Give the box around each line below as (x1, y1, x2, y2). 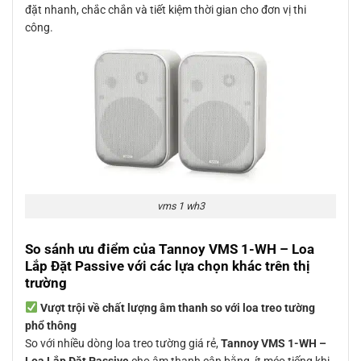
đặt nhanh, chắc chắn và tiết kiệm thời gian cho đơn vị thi (25, 2, 306, 16)
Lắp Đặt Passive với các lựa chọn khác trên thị (25, 258, 310, 275)
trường (25, 275, 67, 292)
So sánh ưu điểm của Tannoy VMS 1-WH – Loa (25, 241, 314, 258)
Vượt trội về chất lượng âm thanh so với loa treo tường (39, 301, 315, 314)
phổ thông (25, 318, 77, 332)
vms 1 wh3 (156, 200, 205, 213)
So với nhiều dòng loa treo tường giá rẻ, (25, 336, 221, 350)
